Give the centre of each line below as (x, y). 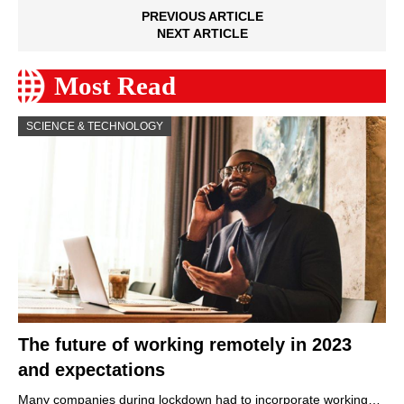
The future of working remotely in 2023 (185, 345)
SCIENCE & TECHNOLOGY (95, 127)
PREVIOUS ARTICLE (202, 17)
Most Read (115, 86)
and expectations (92, 370)
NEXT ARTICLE (202, 34)
